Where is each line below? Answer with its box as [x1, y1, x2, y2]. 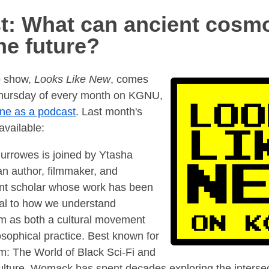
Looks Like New [34, 73, 110, 85]
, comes [110, 73, 148, 85]
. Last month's [76, 105, 142, 118]
